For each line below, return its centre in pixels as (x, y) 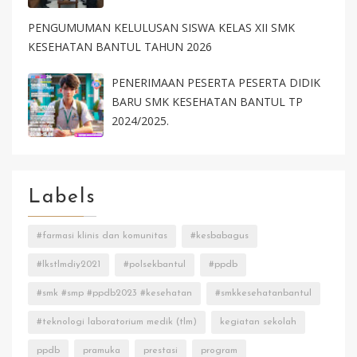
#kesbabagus (220, 236)
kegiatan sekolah (258, 322)
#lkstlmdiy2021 (69, 265)
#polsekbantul (155, 265)
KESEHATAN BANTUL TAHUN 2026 (120, 47)
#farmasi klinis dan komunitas (102, 236)
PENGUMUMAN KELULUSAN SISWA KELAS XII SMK (161, 28)
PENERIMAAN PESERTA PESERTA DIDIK (216, 83)
